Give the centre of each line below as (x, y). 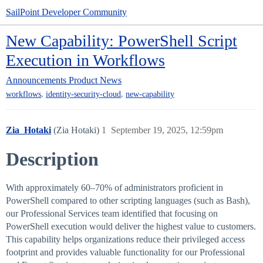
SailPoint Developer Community (66, 12)
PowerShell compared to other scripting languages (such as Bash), (128, 201)
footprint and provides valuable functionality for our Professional (125, 252)
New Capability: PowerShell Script (122, 41)
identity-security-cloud (83, 95)
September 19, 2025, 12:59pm (167, 130)
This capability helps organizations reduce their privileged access (125, 240)
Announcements (36, 80)
